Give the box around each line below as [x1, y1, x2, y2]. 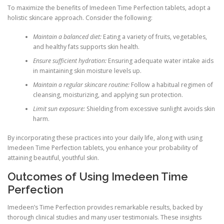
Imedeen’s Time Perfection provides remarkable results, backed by [7, 202, 202, 211]
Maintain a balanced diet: [32, 32, 101, 41]
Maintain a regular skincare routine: [32, 80, 129, 89]
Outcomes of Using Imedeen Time [7, 169, 188, 183]
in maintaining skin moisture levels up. [32, 66, 141, 75]
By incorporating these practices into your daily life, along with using [7, 133, 202, 142]
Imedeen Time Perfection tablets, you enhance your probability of [7, 143, 198, 152]
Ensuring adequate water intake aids [106, 56, 213, 65]
